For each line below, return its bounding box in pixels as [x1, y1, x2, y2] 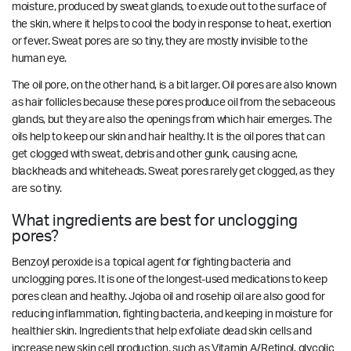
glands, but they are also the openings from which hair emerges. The [12, 114, 332, 125]
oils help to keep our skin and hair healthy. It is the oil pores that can [12, 131, 325, 143]
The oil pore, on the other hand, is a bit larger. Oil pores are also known [12, 79, 337, 91]
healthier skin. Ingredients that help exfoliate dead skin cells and [12, 325, 312, 337]
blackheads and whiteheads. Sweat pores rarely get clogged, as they [12, 165, 335, 177]
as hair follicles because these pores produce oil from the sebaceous [12, 96, 335, 108]
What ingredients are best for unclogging [12, 212, 298, 229]
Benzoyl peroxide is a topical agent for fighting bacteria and [12, 256, 291, 268]
